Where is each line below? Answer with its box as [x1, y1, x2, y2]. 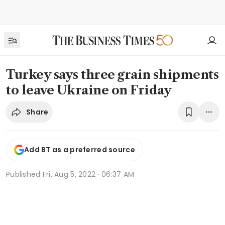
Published [6, 169, 43, 179]
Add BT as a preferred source [24, 145, 135, 155]
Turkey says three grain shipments [6, 67, 219, 82]
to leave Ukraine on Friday [6, 83, 172, 97]
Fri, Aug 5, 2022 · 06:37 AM [42, 169, 135, 179]
